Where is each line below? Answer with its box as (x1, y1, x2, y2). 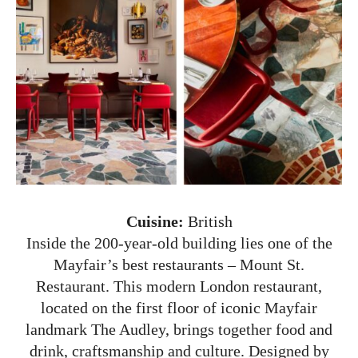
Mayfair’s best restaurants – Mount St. (54, 255, 304, 273)
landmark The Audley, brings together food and (26, 320, 332, 338)
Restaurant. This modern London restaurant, (36, 276, 322, 295)
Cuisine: (125, 212, 184, 230)
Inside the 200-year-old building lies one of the (26, 233, 332, 252)
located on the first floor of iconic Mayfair (41, 298, 317, 316)
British (183, 212, 233, 230)
